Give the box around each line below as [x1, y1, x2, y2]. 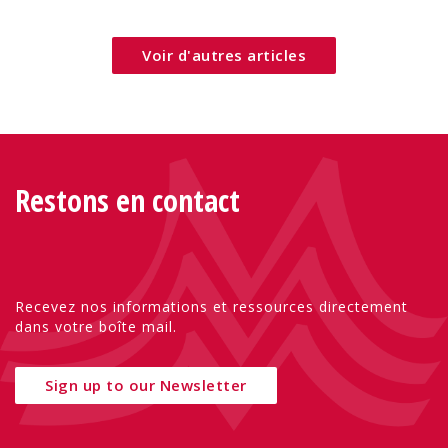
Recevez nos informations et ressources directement [15, 296, 408, 316]
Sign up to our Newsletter [45, 374, 247, 395]
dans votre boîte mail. [15, 316, 177, 336]
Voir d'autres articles [142, 44, 306, 65]
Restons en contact [15, 179, 240, 221]
